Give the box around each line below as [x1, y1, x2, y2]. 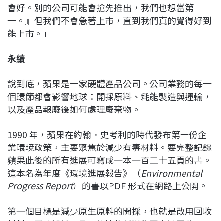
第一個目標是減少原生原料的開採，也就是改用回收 [7, 204, 212, 217]
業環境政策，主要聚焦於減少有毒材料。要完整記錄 [7, 140, 212, 153]
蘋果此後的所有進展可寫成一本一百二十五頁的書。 [7, 153, 212, 166]
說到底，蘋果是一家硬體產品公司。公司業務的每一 [7, 76, 212, 90]
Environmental [141, 166, 202, 179]
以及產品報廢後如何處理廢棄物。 [7, 102, 141, 115]
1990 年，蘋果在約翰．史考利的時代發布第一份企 [7, 127, 207, 141]
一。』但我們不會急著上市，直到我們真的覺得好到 [7, 13, 212, 27]
